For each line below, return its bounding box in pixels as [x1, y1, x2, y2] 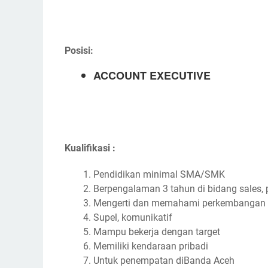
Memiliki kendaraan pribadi [93, 240, 208, 252]
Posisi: [65, 45, 93, 56]
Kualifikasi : [65, 142, 115, 154]
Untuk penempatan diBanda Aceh [93, 255, 234, 266]
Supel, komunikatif [93, 212, 172, 223]
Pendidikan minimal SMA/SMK [93, 169, 225, 180]
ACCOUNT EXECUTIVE [93, 68, 211, 83]
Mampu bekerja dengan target [93, 226, 220, 237]
